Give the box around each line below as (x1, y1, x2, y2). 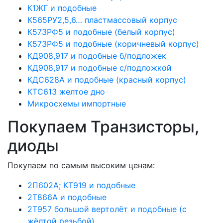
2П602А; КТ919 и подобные (27, 180, 135, 190)
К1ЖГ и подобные (27, 2, 97, 13)
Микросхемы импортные (27, 98, 126, 109)
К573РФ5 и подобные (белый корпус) (27, 26, 175, 37)
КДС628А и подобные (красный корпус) (27, 74, 186, 85)
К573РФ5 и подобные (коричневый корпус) (27, 38, 199, 49)
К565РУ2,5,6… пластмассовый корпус (27, 14, 177, 25)
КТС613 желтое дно (27, 86, 105, 97)
